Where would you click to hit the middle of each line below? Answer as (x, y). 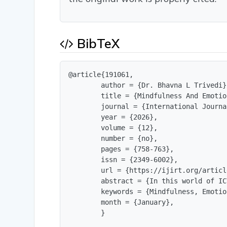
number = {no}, (113, 139)
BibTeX (97, 44)
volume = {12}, (113, 128)
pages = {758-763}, (121, 149)
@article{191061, (101, 75)
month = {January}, (121, 202)
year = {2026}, (113, 117)
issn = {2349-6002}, (123, 160)
